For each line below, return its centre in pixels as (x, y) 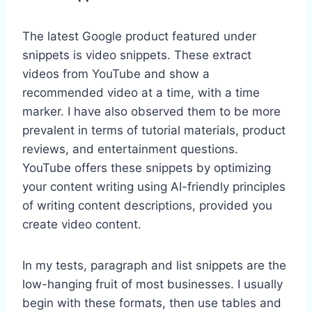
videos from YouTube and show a (116, 73)
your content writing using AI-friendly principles (154, 186)
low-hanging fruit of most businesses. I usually (153, 284)
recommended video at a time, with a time (141, 92)
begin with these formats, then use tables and (152, 303)
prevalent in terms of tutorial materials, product (154, 130)
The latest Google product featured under (139, 36)
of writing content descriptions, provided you (147, 205)
